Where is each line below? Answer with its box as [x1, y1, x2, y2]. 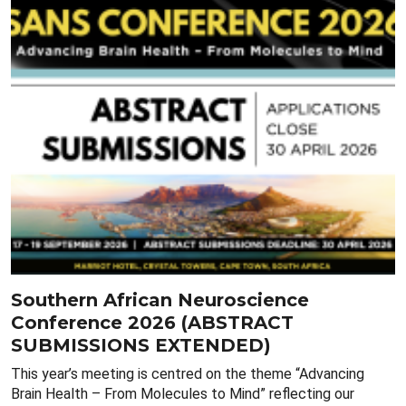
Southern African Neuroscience [11, 288, 309, 311]
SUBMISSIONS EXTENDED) [11, 333, 271, 356]
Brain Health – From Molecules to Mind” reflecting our [11, 384, 354, 402]
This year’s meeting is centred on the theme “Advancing [11, 364, 364, 382]
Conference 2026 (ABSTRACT [11, 311, 294, 333]
